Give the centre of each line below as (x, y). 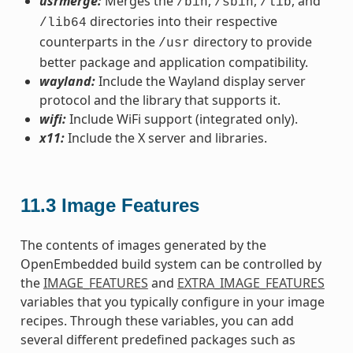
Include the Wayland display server (200, 81)
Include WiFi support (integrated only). (182, 119)
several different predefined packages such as (158, 339)
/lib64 (63, 22)
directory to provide (251, 41)
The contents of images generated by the (143, 245)
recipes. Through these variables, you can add (157, 320)
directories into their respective (182, 21)
